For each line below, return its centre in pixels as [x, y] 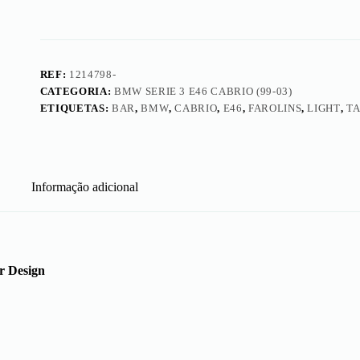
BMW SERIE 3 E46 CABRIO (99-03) [203, 91]
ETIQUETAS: [76, 108]
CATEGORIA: [77, 91]
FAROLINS [275, 108]
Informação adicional [84, 186]
